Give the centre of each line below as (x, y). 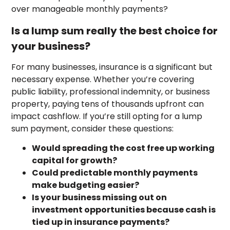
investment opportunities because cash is (124, 210)
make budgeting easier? (86, 185)
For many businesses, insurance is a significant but (112, 67)
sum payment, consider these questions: (93, 129)
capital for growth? (75, 161)
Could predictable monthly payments (115, 173)
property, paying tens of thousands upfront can (108, 104)
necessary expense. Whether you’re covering (103, 80)
